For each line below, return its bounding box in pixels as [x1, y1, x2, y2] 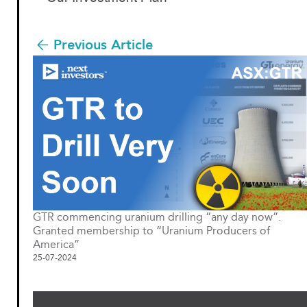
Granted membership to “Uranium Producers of [33, 223, 270, 237]
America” [33, 237, 79, 251]
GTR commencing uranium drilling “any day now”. [33, 210, 281, 223]
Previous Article [53, 35, 153, 54]
